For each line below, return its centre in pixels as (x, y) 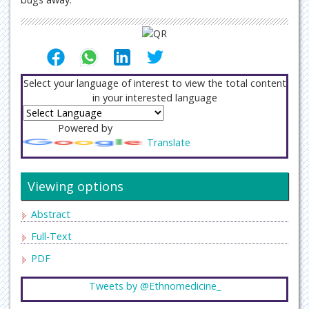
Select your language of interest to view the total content (154, 83)
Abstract (51, 214)
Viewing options (76, 186)
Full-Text (51, 236)
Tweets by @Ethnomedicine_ (154, 286)
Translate (169, 142)
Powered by (85, 128)
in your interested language (154, 97)
